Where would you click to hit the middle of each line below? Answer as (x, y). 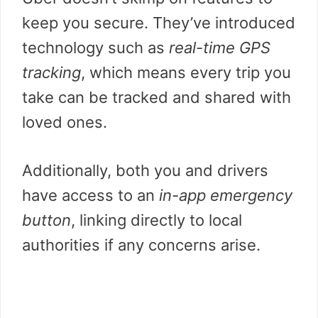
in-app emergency (226, 195)
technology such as (95, 47)
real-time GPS (220, 47)
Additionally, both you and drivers (145, 170)
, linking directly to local (157, 220)
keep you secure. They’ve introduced (159, 22)
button (46, 220)
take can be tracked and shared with (157, 97)
